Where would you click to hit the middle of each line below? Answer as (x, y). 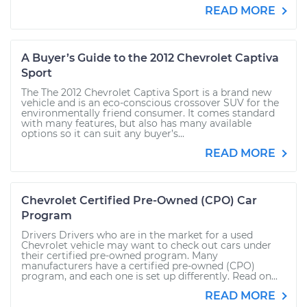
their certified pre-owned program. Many (120, 256)
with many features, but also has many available (136, 123)
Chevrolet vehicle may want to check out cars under (146, 245)
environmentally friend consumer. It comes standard (148, 113)
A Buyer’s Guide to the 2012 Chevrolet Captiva (150, 58)
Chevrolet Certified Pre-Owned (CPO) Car (139, 200)
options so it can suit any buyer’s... (103, 134)
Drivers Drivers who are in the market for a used (137, 235)
